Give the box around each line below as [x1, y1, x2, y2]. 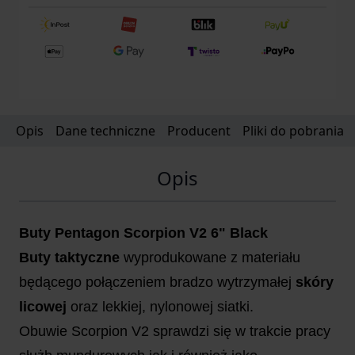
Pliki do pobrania [242, 121, 344, 139]
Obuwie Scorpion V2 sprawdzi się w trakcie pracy [19, 323, 330, 339]
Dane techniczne [55, 121, 155, 139]
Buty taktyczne [19, 249, 120, 265]
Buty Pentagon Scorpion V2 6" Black [19, 224, 268, 241]
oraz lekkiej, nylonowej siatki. [67, 298, 254, 315]
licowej [19, 298, 67, 315]
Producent [167, 121, 231, 139]
